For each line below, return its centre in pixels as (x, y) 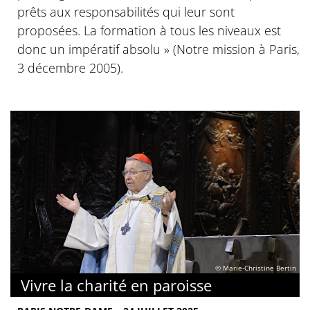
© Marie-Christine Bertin (256, 268)
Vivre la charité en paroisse (116, 285)
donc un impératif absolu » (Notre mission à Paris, (158, 49)
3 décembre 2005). (70, 67)
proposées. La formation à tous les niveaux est (149, 30)
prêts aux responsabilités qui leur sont (126, 11)
